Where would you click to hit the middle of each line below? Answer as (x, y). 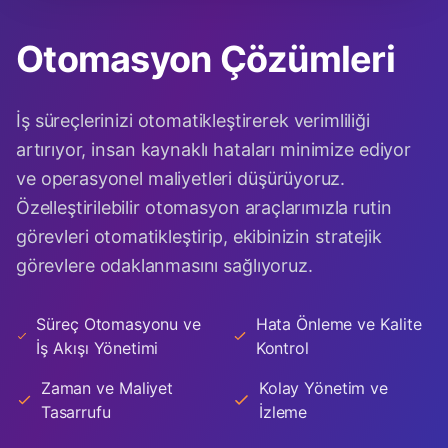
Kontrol (282, 348)
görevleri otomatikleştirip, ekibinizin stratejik (199, 236)
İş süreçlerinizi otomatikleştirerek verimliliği (193, 120)
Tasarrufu (75, 412)
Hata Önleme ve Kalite (338, 324)
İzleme (283, 412)
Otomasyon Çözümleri (206, 59)
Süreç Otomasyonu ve (118, 324)
